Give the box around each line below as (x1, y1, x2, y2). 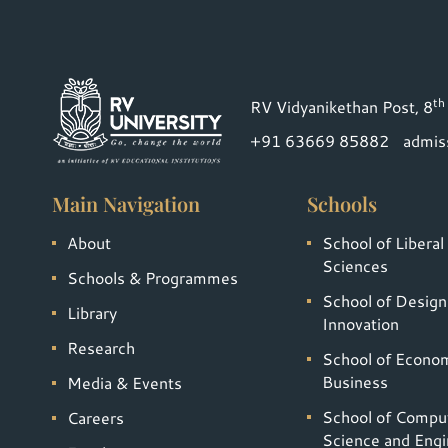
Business (322, 370, 389, 394)
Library (67, 301, 117, 325)
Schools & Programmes (67, 266, 238, 290)
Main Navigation (52, 190, 200, 218)
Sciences (322, 254, 389, 278)
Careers (67, 406, 124, 430)
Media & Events (67, 371, 182, 395)
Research (67, 336, 135, 360)
